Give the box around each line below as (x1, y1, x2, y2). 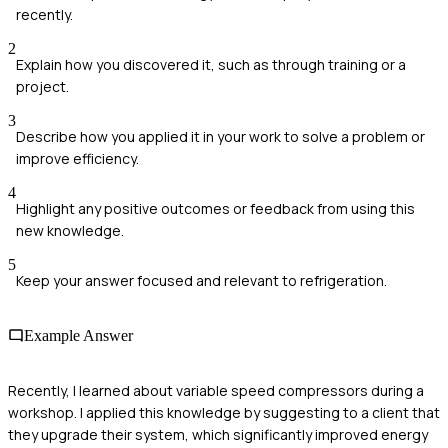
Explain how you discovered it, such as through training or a (16, 54, 406, 74)
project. (16, 76, 69, 96)
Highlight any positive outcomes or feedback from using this (16, 198, 415, 218)
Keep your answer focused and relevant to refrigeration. (16, 270, 387, 290)
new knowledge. (16, 220, 124, 240)
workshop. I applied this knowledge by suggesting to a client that (8, 403, 440, 423)
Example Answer (24, 326, 133, 344)
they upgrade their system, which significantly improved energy (8, 425, 428, 445)
